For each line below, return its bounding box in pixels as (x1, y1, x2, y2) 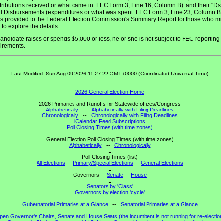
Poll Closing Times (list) (82, 154, 138, 160)
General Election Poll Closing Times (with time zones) (46, 136, 174, 143)
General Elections (141, 160, 183, 166)
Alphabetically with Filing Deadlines (91, 107, 174, 113)
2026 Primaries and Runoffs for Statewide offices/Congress (39, 101, 181, 107)
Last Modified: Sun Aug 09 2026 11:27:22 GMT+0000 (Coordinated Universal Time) (11, 71, 209, 77)
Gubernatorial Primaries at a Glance (22, 201, 108, 208)
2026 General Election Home (75, 89, 144, 95)
